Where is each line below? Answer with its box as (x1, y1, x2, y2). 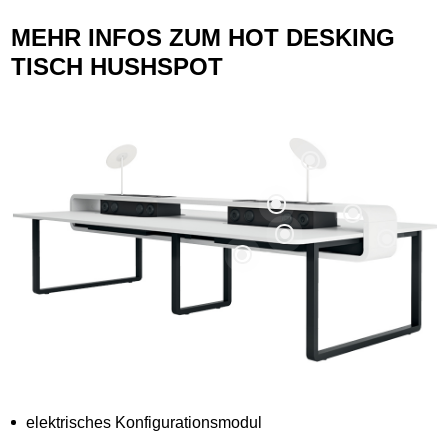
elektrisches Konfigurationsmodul (26, 413, 263, 431)
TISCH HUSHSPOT (11, 52, 224, 80)
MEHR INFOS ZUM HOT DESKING (11, 23, 396, 51)
